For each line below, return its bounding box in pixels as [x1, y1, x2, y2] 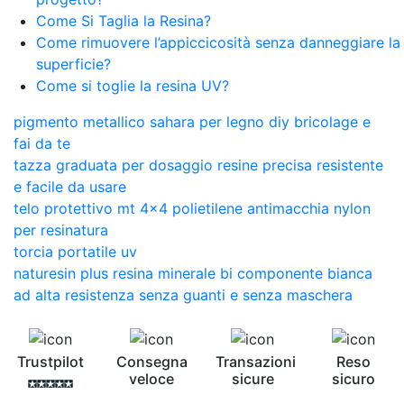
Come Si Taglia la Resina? [36, 11, 211, 30]
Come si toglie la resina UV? [36, 76, 229, 95]
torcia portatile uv [14, 242, 137, 261]
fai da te [14, 133, 70, 152]
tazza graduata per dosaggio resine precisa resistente [14, 155, 383, 174]
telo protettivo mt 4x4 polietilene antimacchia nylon [14, 198, 371, 217]
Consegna [115, 353, 188, 372]
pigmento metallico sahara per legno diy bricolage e [14, 112, 371, 131]
